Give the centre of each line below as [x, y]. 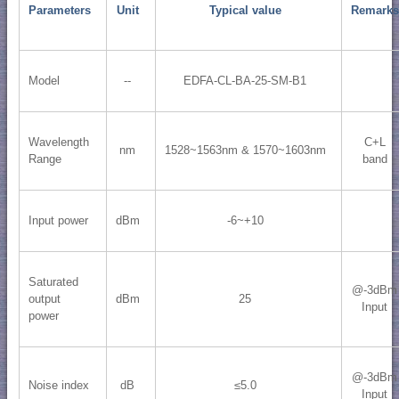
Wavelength [58, 142]
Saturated [53, 282]
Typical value [245, 11]
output [44, 299]
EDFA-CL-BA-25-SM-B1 [245, 81]
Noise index [58, 386]
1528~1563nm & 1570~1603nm [245, 151]
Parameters [59, 11]
